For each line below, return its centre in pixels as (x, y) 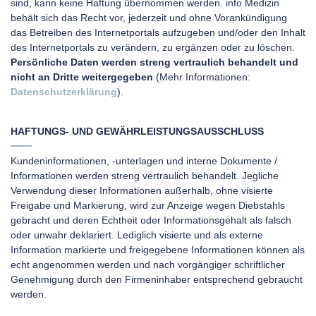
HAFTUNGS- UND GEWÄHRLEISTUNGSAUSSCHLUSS (137, 131)
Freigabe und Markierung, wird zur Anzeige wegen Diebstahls (148, 205)
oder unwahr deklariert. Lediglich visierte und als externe (137, 235)
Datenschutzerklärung (64, 92)
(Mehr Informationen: (203, 77)
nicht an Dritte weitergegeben (83, 77)
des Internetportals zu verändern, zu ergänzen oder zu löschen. (153, 47)
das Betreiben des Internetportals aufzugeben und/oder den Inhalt (158, 32)
